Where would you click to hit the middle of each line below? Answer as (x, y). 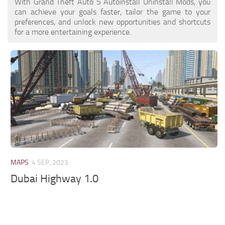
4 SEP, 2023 (50, 162)
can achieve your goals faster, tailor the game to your (113, 12)
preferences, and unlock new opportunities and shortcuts (113, 22)
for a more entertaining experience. (73, 32)
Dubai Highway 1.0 (55, 179)
